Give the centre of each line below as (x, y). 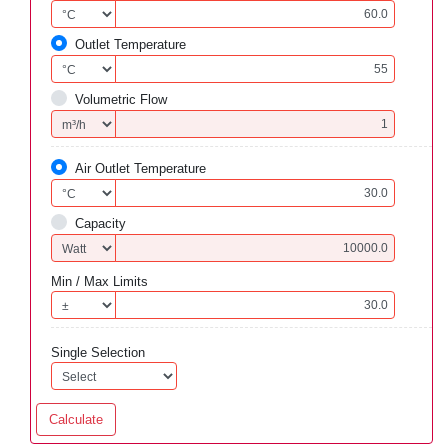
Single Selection (98, 352)
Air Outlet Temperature (140, 168)
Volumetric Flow (121, 99)
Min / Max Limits (99, 281)
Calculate (76, 419)
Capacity (100, 223)
